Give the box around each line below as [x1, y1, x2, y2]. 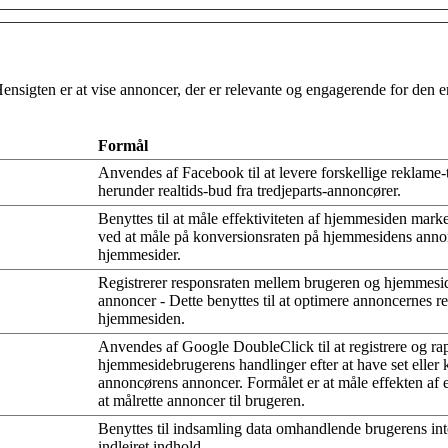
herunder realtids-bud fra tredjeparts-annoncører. [98, 181, 401, 199]
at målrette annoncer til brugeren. [98, 391, 305, 409]
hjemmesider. [98, 245, 181, 263]
